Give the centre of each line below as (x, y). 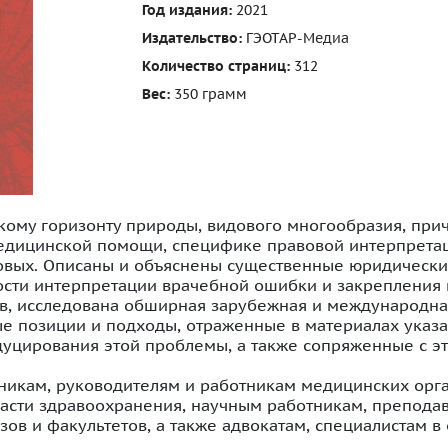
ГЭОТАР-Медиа (295, 38)
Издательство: (191, 38)
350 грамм (208, 94)
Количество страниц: (215, 66)
